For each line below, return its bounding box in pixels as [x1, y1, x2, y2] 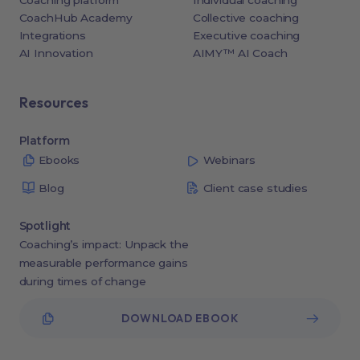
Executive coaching [192, 29, 301, 43]
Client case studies [202, 181, 308, 194]
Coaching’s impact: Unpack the [18, 237, 189, 251]
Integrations [18, 29, 86, 43]
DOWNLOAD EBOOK [121, 310, 239, 325]
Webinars [202, 153, 256, 167]
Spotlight [18, 219, 72, 232]
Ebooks [39, 153, 80, 167]
